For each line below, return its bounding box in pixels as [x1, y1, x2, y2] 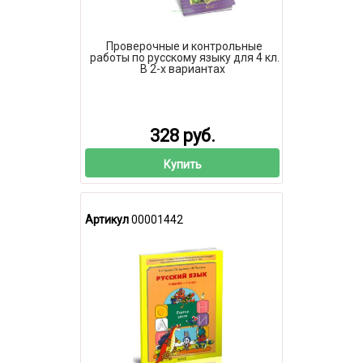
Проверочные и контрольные [106, 40, 263, 53]
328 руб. [149, 125, 216, 146]
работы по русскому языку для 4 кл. [89, 51, 280, 65]
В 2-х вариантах [139, 62, 225, 76]
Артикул [85, 212, 129, 226]
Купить [163, 157, 202, 171]
